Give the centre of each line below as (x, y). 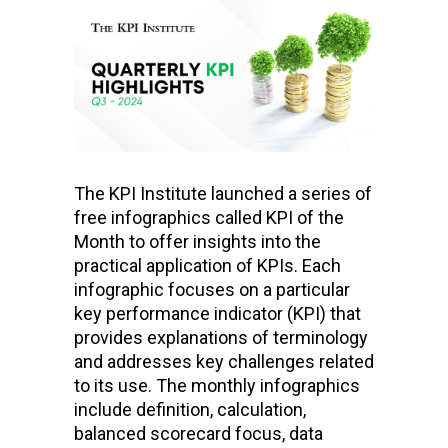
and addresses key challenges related (224, 361)
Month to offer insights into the (197, 241)
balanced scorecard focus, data (198, 433)
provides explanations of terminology (221, 337)
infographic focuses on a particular (212, 289)
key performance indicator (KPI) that (217, 313)
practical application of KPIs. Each (207, 265)
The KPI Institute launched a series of (223, 193)
